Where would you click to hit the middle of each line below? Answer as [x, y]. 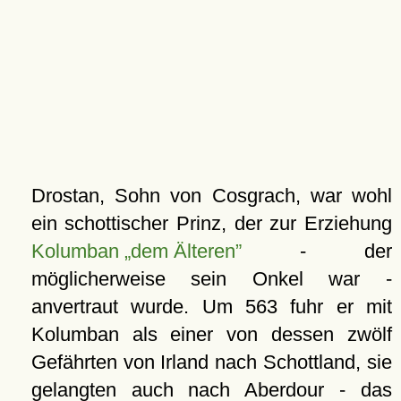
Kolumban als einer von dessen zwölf [211, 334]
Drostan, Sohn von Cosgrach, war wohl [211, 196]
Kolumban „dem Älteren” [136, 251]
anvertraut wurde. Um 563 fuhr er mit [211, 307]
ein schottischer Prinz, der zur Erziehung [211, 223]
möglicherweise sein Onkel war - [211, 279]
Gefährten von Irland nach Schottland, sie [211, 362]
